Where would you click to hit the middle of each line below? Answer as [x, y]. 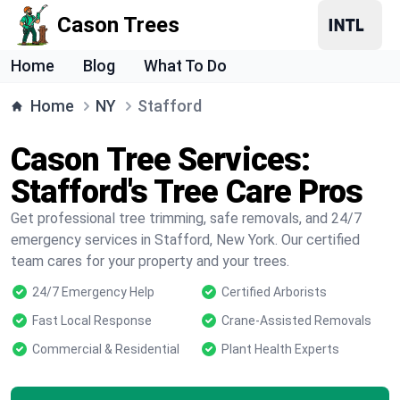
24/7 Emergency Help [93, 292]
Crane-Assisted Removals [296, 321]
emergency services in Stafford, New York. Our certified [185, 240]
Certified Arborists [274, 292]
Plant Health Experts [280, 349]
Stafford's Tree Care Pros [187, 192]
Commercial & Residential [106, 349]
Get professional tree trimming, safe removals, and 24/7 [186, 218]
